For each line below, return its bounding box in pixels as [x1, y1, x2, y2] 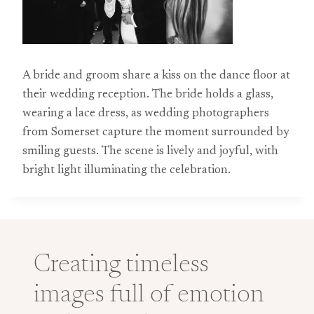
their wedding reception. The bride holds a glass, [22, 89, 273, 101]
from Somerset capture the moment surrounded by [22, 127, 289, 139]
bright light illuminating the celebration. [22, 165, 231, 177]
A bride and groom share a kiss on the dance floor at [22, 70, 290, 82]
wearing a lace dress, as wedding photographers [22, 108, 269, 120]
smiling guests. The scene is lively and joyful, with [22, 146, 278, 158]
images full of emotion [34, 283, 264, 308]
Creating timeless [34, 253, 209, 278]
